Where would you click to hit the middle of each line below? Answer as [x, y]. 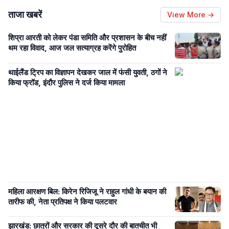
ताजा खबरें [25, 15]
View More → [191, 15]
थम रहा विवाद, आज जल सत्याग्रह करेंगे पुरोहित [72, 48]
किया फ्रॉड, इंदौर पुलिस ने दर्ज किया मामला [66, 82]
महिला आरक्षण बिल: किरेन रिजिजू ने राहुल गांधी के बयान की [87, 191]
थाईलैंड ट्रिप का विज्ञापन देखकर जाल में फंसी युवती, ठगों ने [88, 72]
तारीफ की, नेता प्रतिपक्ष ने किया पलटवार [63, 201]
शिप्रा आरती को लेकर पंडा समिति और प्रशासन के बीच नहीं [87, 38]
